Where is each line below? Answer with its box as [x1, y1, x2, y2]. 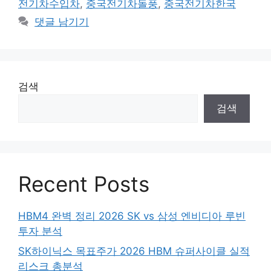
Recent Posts [18, 171, 149, 197]
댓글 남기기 [34, 15, 90, 28]
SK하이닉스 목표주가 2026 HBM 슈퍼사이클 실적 [18, 245, 250, 257]
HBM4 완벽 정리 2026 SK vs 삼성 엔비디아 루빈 [18, 209, 246, 222]
